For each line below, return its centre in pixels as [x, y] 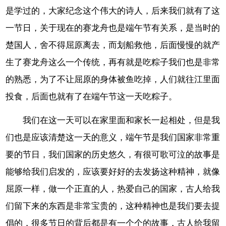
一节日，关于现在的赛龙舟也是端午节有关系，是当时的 [113, 28]
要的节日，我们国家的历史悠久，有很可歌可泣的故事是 [113, 155]
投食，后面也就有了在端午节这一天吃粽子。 [92, 97]
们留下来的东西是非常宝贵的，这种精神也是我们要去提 [113, 206]
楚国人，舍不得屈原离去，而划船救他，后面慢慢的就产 [113, 45]
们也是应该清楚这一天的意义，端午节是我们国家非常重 [113, 138]
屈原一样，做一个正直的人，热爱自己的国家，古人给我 [113, 189]
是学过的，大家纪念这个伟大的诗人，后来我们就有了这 [113, 11]
